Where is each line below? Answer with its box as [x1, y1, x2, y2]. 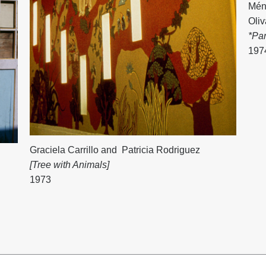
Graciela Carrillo [30, 144, 99, 155]
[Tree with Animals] [30, 159, 110, 170]
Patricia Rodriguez [119, 144, 201, 155]
